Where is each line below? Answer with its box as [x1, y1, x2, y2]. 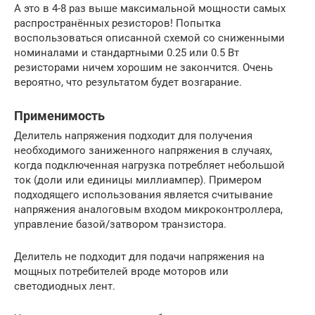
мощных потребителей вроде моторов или [14, 265, 229, 278]
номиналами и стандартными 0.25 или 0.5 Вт [14, 46, 239, 60]
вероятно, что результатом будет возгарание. [14, 76, 242, 89]
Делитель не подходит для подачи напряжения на [14, 250, 264, 264]
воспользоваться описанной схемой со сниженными [14, 32, 285, 45]
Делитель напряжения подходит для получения [14, 129, 252, 143]
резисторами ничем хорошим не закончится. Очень [14, 61, 273, 75]
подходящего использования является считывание [14, 188, 273, 202]
